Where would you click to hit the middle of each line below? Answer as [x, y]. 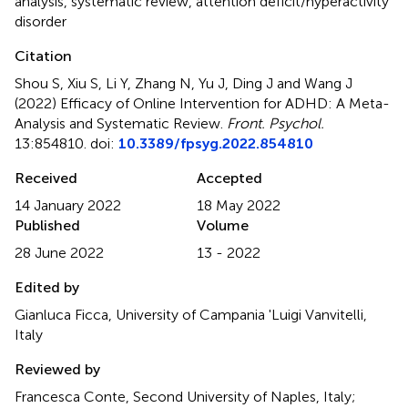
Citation [43, 56]
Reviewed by [57, 369]
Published [47, 225]
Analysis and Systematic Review [117, 123]
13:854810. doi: [66, 143]
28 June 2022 [59, 252]
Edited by [47, 287]
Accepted [229, 178]
